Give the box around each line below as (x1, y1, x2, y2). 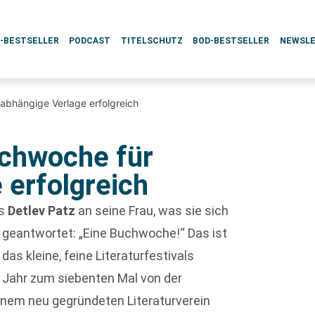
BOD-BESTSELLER (193, 36, 270, 46)
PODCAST (69, 36, 111, 46)
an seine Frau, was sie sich (75, 203, 229, 218)
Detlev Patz (8, 203, 76, 218)
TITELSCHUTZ (120, 36, 183, 46)
